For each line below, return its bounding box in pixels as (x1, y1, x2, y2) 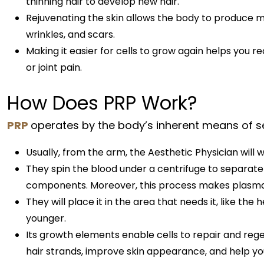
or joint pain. (26, 60, 82, 74)
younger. (26, 211, 68, 225)
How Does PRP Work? (7, 89, 197, 116)
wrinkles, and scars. (26, 27, 115, 41)
